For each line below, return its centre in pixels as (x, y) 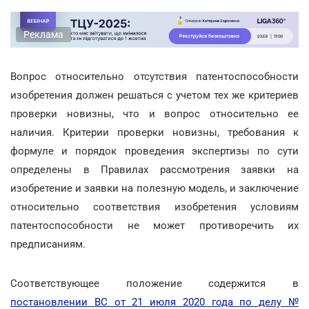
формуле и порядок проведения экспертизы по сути (154, 151)
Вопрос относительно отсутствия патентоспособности (154, 76)
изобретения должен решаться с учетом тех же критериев (154, 95)
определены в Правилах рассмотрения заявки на (154, 169)
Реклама (43, 34)
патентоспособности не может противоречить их (154, 225)
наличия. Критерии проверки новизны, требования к (154, 132)
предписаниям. (48, 244)
